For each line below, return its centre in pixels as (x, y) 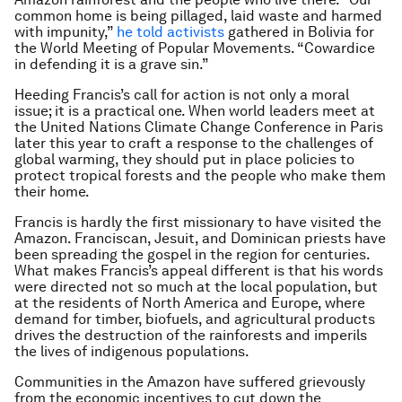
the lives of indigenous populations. (132, 351)
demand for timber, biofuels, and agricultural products (195, 319)
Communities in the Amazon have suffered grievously (190, 382)
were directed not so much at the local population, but (196, 287)
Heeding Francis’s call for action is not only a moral (182, 95)
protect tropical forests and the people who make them (200, 175)
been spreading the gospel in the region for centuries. (192, 254)
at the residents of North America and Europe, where (190, 303)
